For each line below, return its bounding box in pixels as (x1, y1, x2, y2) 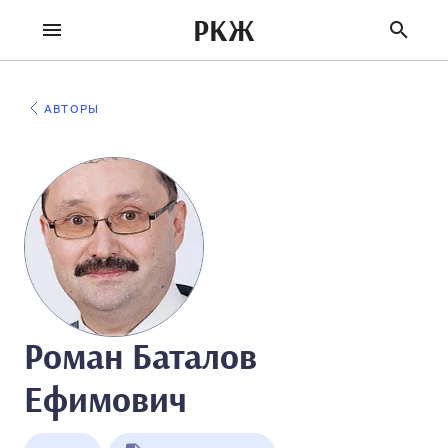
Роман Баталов (24, 335, 257, 382)
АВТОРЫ (44, 101, 100, 116)
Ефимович (24, 378, 187, 425)
